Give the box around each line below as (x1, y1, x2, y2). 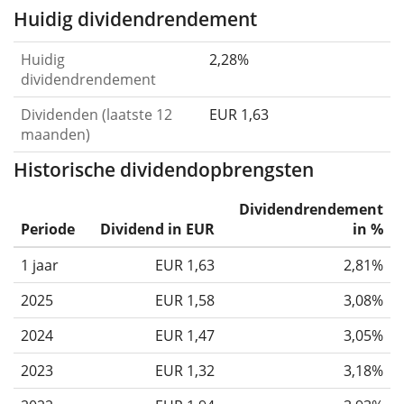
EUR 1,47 (155, 325, 215, 345)
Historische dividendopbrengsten (14, 156, 314, 182)
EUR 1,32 (155, 360, 215, 381)
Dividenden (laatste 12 (21, 104, 172, 124)
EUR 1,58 (155, 289, 215, 310)
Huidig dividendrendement (14, 5, 257, 32)
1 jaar (21, 254, 59, 275)
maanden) (21, 124, 90, 144)
